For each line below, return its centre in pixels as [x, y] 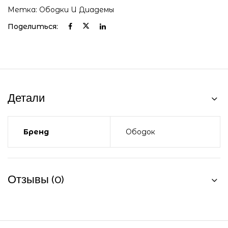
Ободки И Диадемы [77, 9]
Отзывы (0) [36, 180]
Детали [26, 98]
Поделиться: [33, 26]
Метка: [23, 9]
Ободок [140, 132]
